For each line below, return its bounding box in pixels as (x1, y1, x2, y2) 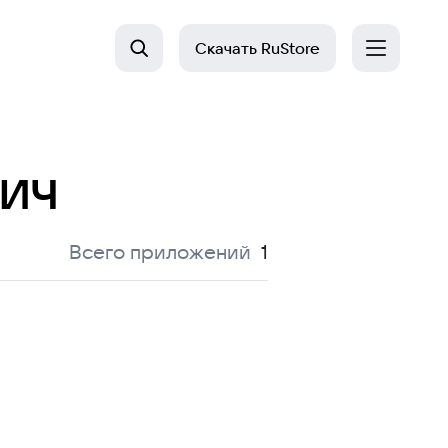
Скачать (195, 38, 257, 58)
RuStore (257, 38, 320, 58)
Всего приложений (69, 239, 251, 264)
